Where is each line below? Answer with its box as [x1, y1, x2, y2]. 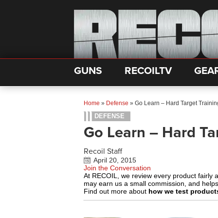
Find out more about [84, 187, 148, 195]
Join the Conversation [84, 164, 151, 172]
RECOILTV [125, 65, 172, 77]
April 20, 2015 [93, 156, 136, 164]
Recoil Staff [84, 146, 122, 156]
